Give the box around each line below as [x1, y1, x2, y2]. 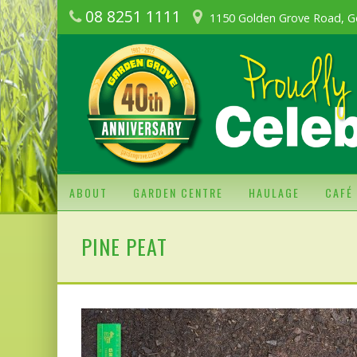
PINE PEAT [81, 230, 167, 262]
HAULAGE [249, 183, 300, 201]
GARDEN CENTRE [133, 183, 223, 201]
